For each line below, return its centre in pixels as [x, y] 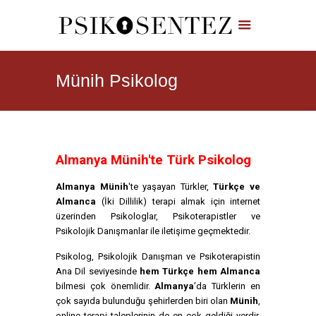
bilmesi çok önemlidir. [105, 286]
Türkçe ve [237, 187]
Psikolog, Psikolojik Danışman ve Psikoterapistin [158, 256]
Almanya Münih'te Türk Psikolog [153, 160]
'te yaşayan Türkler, [171, 187]
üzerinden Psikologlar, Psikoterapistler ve [158, 216]
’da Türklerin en [227, 286]
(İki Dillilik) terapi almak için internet [178, 201]
